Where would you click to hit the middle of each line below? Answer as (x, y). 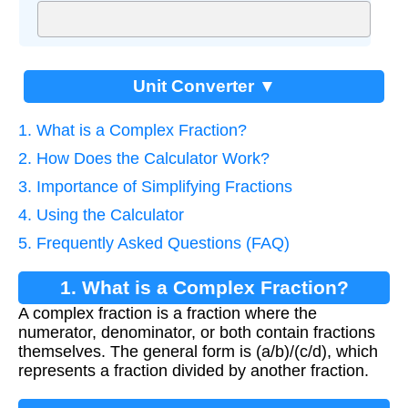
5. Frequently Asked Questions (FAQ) (154, 244)
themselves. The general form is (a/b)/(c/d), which (198, 352)
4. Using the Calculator (101, 215)
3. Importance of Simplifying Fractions (155, 187)
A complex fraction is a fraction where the (168, 314)
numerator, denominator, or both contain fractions (197, 333)
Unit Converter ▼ (204, 87)
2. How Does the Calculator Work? (144, 159)
